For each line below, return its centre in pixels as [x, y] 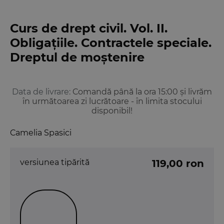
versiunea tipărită [55, 162]
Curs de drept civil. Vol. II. [89, 28]
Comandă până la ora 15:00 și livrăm [142, 91]
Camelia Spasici [41, 132]
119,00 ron [178, 163]
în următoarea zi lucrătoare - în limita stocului [112, 101]
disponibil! [112, 110]
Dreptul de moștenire [77, 57]
